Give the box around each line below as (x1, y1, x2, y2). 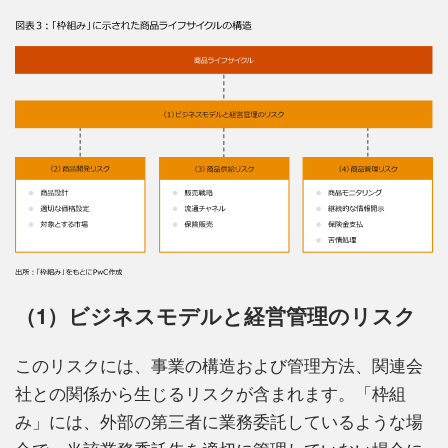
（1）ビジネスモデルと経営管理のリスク (15, 303, 416, 328)
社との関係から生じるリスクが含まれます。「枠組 (15, 383, 406, 404)
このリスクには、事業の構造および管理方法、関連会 (15, 355, 423, 376)
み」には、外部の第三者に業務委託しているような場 (15, 411, 423, 432)
